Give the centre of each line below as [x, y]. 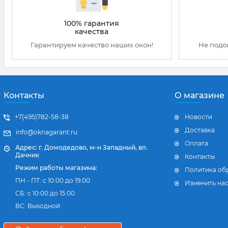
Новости [198, 117]
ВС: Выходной [38, 206]
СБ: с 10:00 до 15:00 [45, 193]
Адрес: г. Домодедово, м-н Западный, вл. [82, 148]
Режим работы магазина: [56, 168]
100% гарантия [92, 24]
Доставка [200, 130]
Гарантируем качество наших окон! [92, 45]
